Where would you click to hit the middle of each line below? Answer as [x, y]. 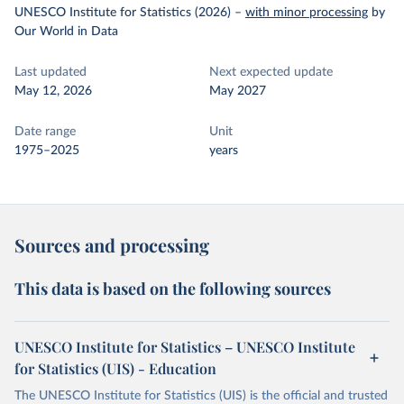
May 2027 [238, 91]
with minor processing [307, 13]
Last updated [50, 72]
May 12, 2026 [53, 91]
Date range [45, 132]
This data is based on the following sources [173, 289]
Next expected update [271, 72]
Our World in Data [66, 32]
